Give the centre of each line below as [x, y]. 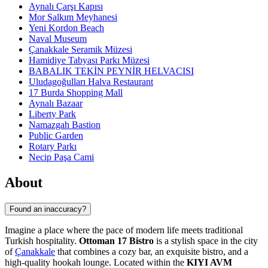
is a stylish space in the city [206, 240]
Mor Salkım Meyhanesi [73, 17]
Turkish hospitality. [42, 240]
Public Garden [56, 136]
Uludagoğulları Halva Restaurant [91, 82]
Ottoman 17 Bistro [116, 240]
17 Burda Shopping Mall [76, 93]
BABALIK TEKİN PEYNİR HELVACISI [111, 71]
